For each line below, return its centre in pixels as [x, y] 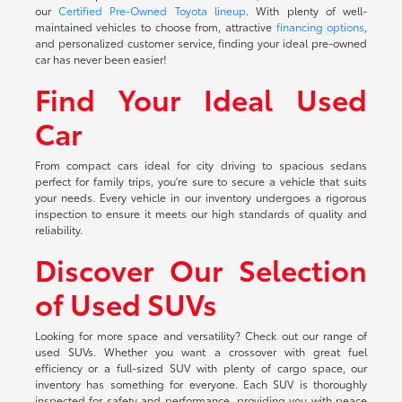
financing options [320, 26]
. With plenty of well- [307, 10]
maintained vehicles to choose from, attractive [155, 26]
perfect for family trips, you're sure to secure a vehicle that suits [201, 180]
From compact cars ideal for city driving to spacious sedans [201, 164]
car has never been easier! [100, 58]
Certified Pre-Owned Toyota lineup [152, 10]
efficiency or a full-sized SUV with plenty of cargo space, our [201, 367]
